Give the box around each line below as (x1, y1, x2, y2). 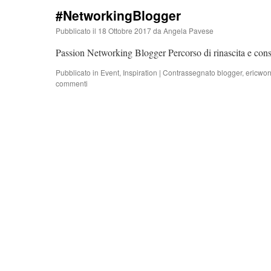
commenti (56, 78, 88, 88)
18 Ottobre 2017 (98, 25, 151, 36)
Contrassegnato (163, 67, 215, 77)
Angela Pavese (163, 25, 214, 36)
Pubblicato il (56, 25, 96, 36)
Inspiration (123, 67, 157, 77)
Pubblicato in (56, 67, 99, 77)
